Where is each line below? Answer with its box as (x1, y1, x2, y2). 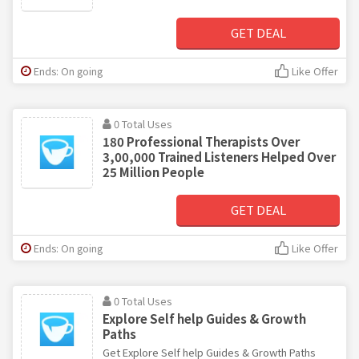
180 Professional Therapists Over (103, 132, 300, 150)
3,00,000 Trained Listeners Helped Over (103, 147, 336, 165)
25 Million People (103, 163, 204, 180)
